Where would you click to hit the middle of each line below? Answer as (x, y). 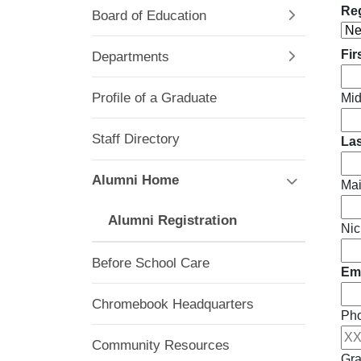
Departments (131, 56)
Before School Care (151, 263)
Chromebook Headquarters (173, 304)
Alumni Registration (172, 221)
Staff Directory (136, 139)
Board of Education (149, 15)
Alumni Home (135, 180)
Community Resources (161, 346)
